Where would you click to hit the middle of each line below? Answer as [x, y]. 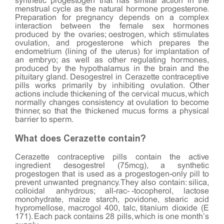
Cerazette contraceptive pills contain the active [112, 157]
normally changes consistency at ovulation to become [112, 102]
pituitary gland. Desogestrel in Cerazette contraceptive [112, 77]
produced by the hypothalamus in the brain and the [112, 68]
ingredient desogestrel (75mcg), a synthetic [112, 165]
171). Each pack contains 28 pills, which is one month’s [112, 216]
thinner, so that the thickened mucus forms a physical [112, 111]
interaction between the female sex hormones [112, 26]
